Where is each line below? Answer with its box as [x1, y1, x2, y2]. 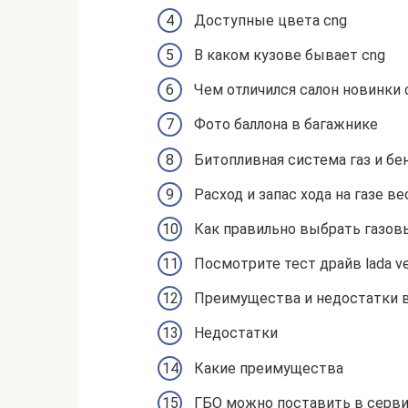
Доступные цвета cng [194, 11, 347, 29]
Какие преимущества [194, 359, 343, 377]
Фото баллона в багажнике [194, 116, 378, 134]
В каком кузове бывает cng [194, 46, 385, 64]
